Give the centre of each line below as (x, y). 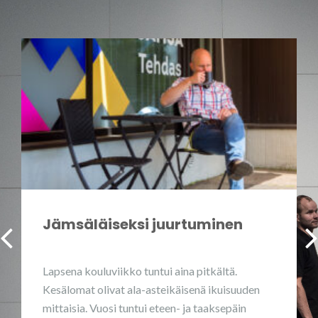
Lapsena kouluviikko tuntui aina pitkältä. (140, 271)
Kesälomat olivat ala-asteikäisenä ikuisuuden (151, 289)
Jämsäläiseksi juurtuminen (143, 224)
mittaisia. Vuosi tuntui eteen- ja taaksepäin (144, 308)
